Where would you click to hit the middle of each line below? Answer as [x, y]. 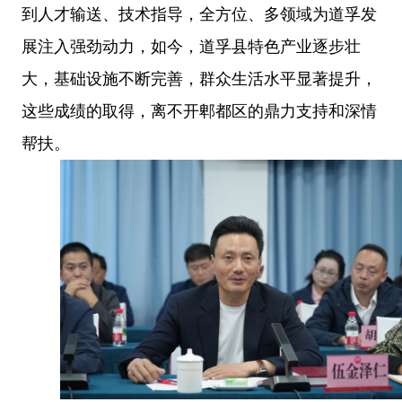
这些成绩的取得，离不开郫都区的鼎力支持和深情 [199, 112]
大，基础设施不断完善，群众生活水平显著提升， [199, 79]
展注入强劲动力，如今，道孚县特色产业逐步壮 [191, 47]
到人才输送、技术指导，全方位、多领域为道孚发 [199, 15]
